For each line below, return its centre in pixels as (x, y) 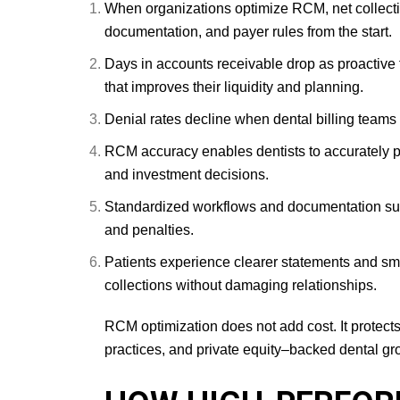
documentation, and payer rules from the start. (248, 32)
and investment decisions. (187, 175)
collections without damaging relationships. (241, 285)
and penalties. (149, 230)
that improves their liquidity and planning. (234, 87)
